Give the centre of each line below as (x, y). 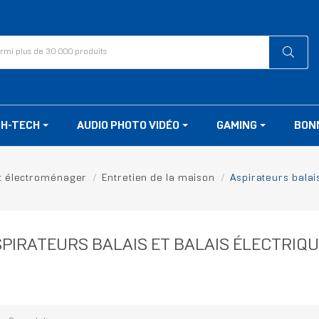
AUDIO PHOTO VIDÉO (129, 126)
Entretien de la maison (159, 179)
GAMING (238, 126)
